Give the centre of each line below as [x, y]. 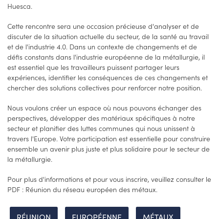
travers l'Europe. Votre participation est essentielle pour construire [109, 139]
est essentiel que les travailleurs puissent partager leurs [93, 67]
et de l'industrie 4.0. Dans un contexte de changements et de [102, 47]
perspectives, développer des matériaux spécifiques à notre [101, 118]
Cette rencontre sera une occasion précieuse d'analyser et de [103, 26]
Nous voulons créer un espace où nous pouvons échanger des [104, 108]
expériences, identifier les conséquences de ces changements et [108, 77]
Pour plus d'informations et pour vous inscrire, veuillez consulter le [109, 179]
